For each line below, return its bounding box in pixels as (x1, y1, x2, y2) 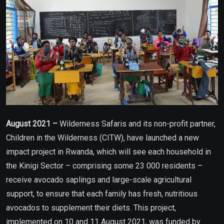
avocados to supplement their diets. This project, (6, 202, 176, 212)
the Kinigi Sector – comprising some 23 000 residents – (6, 160, 202, 170)
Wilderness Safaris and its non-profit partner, (57, 118, 215, 128)
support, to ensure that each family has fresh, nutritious (6, 188, 197, 198)
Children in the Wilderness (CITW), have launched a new (6, 132, 199, 142)
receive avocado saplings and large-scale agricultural (6, 174, 191, 184)
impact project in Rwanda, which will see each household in (6, 146, 211, 156)
